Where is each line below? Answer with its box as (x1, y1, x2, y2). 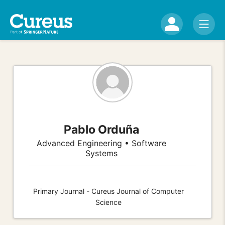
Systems (85, 148, 118, 158)
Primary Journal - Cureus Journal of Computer (33, 186, 184, 195)
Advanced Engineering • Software (37, 138, 167, 148)
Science (95, 197, 122, 206)
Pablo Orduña (64, 122, 140, 137)
